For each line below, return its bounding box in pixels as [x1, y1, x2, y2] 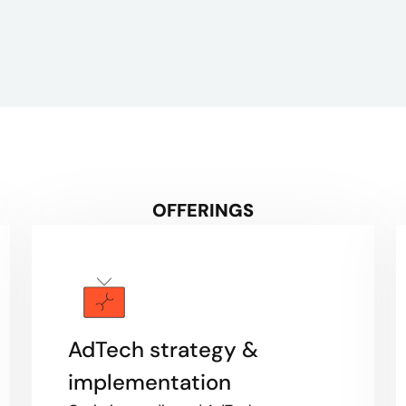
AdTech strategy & [67, 335, 258, 363]
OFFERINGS [152, 198, 254, 222]
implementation [67, 368, 231, 396]
